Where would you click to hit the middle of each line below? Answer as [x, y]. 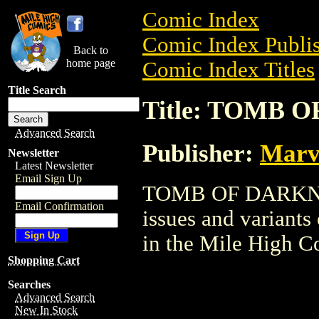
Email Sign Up [48, 178]
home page [91, 63]
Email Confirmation [59, 206]
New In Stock [46, 310]
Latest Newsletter [54, 166]
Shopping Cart [44, 260]
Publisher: [201, 153]
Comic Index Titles [229, 70]
